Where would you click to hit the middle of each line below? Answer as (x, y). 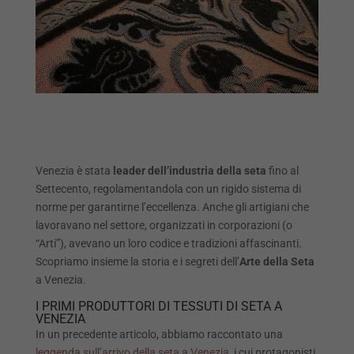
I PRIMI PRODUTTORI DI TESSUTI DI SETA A (158, 307)
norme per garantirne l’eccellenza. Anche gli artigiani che (172, 207)
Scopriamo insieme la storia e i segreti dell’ (137, 262)
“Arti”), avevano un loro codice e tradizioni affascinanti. (168, 244)
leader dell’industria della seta (189, 171)
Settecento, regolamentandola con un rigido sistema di (168, 189)
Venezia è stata (74, 171)
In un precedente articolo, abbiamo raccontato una (159, 335)
